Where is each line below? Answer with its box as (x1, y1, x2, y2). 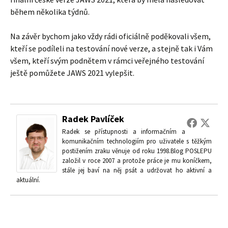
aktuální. (16, 175, 40, 184)
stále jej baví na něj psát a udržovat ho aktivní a (62, 165, 212, 175)
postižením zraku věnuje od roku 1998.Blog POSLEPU (62, 146, 212, 155)
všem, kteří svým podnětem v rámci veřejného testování (10, 55, 204, 66)
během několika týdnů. (10, 6, 90, 17)
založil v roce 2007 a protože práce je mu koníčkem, (62, 156, 212, 165)
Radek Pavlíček (62, 112, 124, 125)
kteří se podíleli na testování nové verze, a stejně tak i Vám (10, 43, 213, 53)
